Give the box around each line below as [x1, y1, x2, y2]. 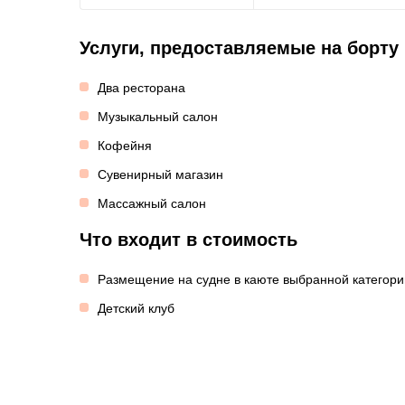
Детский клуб [98, 301, 174, 316]
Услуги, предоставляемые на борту [80, 38, 399, 58]
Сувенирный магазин [98, 167, 223, 182]
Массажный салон [98, 196, 206, 211]
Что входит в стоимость [80, 230, 297, 250]
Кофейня [98, 138, 152, 153]
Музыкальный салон [98, 109, 218, 124]
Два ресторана [98, 80, 185, 95]
